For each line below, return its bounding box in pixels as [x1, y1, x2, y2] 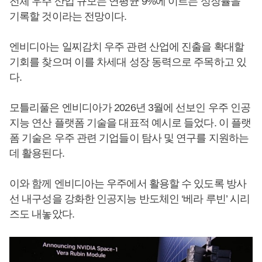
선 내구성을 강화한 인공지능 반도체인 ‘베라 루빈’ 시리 [9, 193, 250, 205]
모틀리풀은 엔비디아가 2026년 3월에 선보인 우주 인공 [9, 102, 251, 113]
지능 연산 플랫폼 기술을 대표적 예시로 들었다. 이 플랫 [9, 117, 251, 129]
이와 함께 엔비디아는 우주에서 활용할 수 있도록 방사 [9, 178, 246, 189]
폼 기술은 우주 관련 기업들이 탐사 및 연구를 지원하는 [9, 132, 249, 144]
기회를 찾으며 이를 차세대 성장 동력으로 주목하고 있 [9, 56, 246, 68]
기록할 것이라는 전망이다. [9, 11, 127, 22]
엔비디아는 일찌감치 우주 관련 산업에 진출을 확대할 [9, 41, 244, 53]
